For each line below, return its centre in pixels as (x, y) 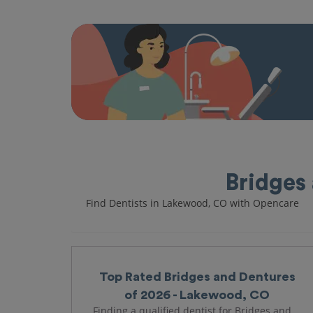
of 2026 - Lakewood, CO (197, 295)
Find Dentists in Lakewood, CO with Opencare (192, 203)
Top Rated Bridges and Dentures (197, 277)
